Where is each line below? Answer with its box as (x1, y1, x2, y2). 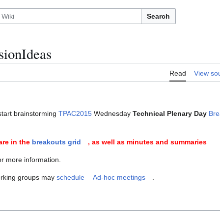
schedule (56, 173, 84, 182)
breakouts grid (32, 138, 81, 146)
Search (147, 12, 170, 20)
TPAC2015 (58, 110, 92, 118)
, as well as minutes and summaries (88, 138, 207, 146)
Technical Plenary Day (133, 110, 207, 118)
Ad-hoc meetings (93, 173, 145, 182)
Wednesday (92, 110, 133, 118)
